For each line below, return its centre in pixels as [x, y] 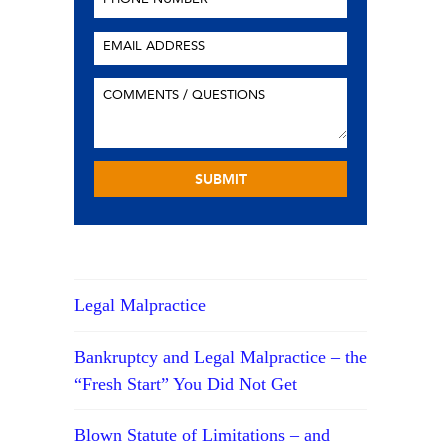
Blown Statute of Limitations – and [202, 434]
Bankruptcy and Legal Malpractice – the [221, 356]
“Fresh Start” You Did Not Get [186, 383]
